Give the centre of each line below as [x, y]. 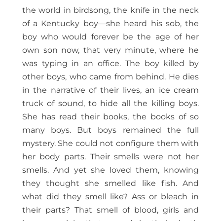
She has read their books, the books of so [110, 117]
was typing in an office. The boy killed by [110, 64]
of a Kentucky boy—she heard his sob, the [110, 24]
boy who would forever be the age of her [110, 37]
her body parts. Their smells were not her [110, 157]
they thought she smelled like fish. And [110, 184]
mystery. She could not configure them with [110, 144]
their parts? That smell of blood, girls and [110, 210]
